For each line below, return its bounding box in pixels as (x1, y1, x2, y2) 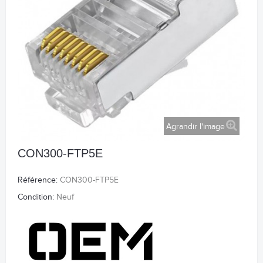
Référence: (18, 176, 58, 186)
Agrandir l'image (166, 122, 225, 131)
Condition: (18, 193, 54, 203)
